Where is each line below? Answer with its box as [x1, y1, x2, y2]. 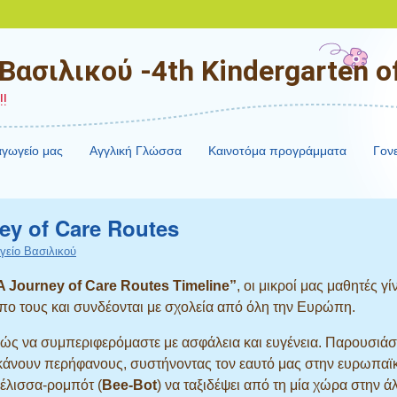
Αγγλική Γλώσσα [90, 144, 183, 158]
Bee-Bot [102, 378, 157, 393]
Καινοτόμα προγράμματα [208, 144, 347, 158]
